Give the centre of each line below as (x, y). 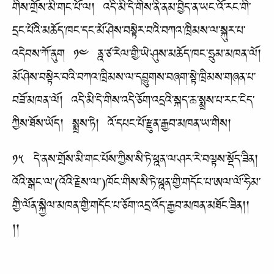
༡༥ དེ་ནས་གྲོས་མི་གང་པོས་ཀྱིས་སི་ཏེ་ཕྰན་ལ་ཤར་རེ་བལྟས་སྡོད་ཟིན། (135, 162)
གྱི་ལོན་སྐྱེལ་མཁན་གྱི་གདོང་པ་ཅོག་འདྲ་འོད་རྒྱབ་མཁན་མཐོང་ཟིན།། (131, 209)
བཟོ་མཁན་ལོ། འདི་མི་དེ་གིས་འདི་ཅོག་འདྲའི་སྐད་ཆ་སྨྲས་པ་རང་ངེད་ (133, 104)
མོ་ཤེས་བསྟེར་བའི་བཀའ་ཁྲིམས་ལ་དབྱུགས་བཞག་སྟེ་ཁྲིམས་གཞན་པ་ (134, 81)
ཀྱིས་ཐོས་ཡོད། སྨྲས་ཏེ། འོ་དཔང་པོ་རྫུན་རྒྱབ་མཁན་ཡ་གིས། (126, 127)
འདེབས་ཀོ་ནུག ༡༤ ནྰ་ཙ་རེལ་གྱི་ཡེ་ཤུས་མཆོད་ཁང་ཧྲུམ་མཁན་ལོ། (137, 57)
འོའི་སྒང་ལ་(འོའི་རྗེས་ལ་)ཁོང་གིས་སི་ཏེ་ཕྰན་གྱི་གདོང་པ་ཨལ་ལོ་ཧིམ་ (136, 185)
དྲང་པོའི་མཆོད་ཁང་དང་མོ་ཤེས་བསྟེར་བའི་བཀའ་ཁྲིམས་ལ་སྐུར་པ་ (129, 34)
